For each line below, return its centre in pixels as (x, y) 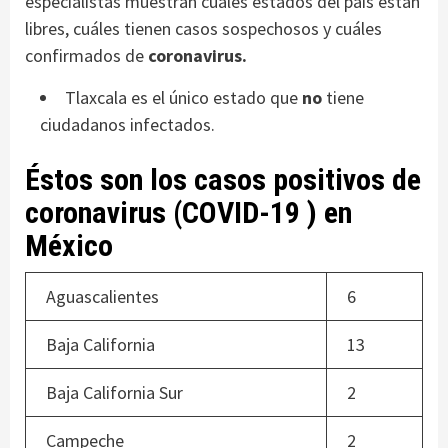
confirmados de (86, 56)
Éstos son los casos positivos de (223, 180)
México (69, 246)
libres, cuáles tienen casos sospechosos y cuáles (203, 29)
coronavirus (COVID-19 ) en (188, 213)
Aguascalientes (102, 297)
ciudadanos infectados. (127, 125)
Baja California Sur (114, 393)
